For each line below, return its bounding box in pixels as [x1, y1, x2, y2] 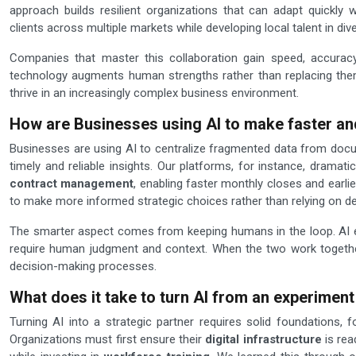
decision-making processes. [10, 259, 157, 274]
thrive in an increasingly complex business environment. [10, 86, 299, 101]
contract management [10, 176, 134, 192]
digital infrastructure [205, 332, 322, 347]
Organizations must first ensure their [10, 332, 206, 347]
